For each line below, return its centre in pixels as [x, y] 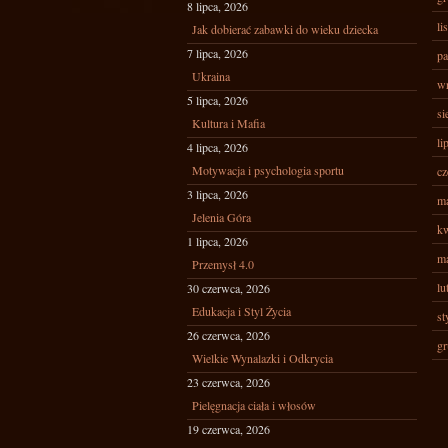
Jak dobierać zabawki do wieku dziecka [285, 29]
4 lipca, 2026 [217, 147]
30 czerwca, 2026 [228, 288]
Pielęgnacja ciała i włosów [254, 405]
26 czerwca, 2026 [228, 335]
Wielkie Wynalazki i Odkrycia [262, 358]
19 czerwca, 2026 [228, 429]
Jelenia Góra [221, 217]
